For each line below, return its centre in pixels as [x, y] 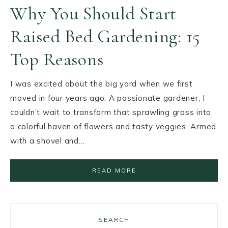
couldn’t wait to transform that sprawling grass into [111, 112]
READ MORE [114, 170]
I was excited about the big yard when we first [102, 84]
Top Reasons [57, 59]
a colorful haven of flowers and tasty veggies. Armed [113, 126]
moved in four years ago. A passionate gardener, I [108, 98]
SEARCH [114, 220]
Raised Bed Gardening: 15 [105, 36]
